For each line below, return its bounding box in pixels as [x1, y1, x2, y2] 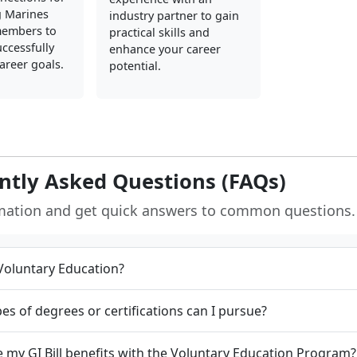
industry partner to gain [108, 8, 239, 24]
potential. [108, 58, 161, 74]
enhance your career [108, 41, 221, 57]
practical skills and [108, 25, 210, 41]
